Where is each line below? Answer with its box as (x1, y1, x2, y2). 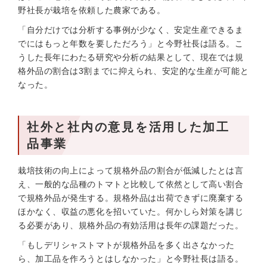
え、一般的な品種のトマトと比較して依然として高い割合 (18, 179, 244, 189)
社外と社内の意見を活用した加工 (27, 120, 230, 133)
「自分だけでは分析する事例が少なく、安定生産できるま (18, 25, 244, 35)
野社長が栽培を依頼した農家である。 (18, 5, 166, 15)
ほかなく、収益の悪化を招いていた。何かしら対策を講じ (18, 207, 244, 216)
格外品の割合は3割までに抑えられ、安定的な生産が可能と (18, 66, 249, 76)
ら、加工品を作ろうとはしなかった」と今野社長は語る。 (18, 254, 244, 263)
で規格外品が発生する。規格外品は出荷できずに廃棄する (18, 193, 244, 203)
